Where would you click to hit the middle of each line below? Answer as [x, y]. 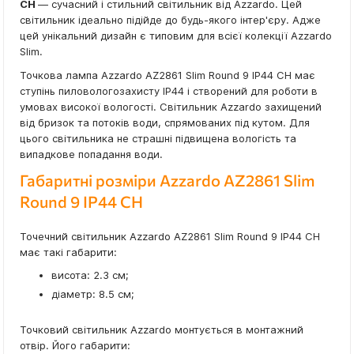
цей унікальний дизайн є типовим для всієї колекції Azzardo [176, 36]
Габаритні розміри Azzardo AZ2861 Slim [167, 181]
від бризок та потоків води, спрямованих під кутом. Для [165, 123]
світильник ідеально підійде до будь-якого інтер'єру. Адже [170, 20]
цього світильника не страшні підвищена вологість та [158, 139]
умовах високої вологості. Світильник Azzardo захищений [171, 107]
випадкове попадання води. [91, 154]
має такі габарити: [68, 252]
